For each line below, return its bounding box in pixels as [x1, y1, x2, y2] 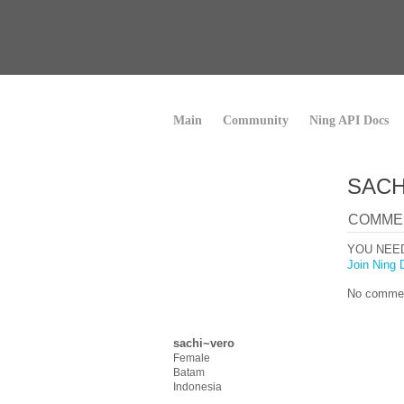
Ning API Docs [309, 114, 389, 127]
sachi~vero [173, 336, 234, 350]
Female [173, 352, 210, 364]
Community [223, 114, 289, 127]
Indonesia [173, 381, 222, 393]
